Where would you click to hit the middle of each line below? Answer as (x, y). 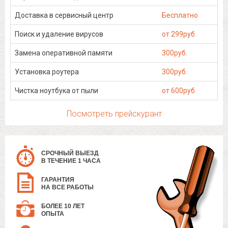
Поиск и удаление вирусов (59, 34)
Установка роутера (47, 72)
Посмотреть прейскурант (114, 114)
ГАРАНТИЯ (58, 180)
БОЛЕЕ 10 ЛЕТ (63, 206)
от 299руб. (179, 34)
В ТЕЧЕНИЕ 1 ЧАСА (71, 161)
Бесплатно (180, 16)
